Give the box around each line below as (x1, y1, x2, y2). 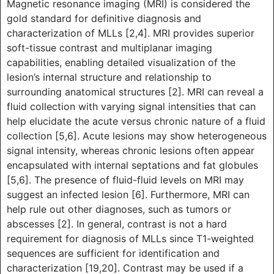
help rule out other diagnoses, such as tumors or (7, 202, 231, 215)
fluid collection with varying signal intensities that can (7, 100, 256, 113)
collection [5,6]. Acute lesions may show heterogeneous (7, 129, 267, 142)
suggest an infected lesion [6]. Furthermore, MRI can (7, 188, 250, 201)
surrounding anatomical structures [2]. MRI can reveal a (7, 85, 264, 98)
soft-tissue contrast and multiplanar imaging (7, 41, 212, 54)
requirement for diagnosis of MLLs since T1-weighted (7, 232, 254, 245)
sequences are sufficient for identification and (7, 246, 220, 259)
